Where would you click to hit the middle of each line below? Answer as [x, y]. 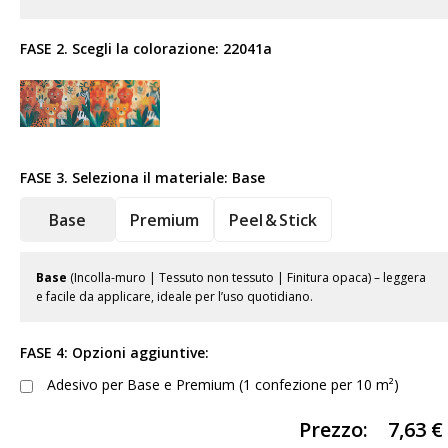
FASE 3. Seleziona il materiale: [126, 178]
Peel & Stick [273, 219]
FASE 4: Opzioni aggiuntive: [114, 353]
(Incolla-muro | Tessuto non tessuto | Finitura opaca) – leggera [246, 278]
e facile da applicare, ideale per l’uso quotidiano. [174, 297]
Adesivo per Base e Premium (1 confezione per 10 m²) [221, 385]
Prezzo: [333, 430]
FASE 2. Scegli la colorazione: [121, 49]
